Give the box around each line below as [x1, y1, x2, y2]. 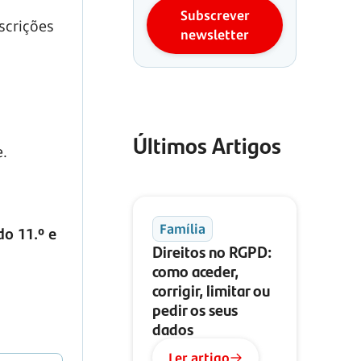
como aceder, [152, 259, 239, 282]
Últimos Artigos [133, 128, 281, 161]
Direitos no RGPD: [152, 239, 272, 263]
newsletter [180, 26, 249, 44]
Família [160, 220, 205, 238]
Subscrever [180, 6, 250, 24]
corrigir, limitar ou [152, 278, 270, 301]
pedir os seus [152, 297, 238, 321]
